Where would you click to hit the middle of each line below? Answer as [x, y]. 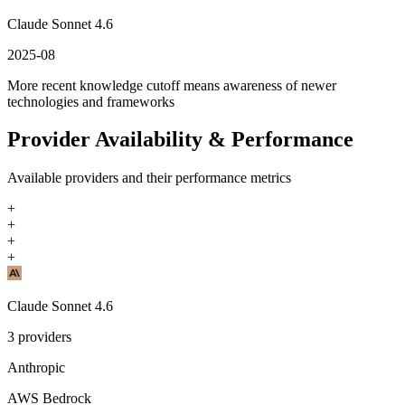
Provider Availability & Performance [180, 140]
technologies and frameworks [91, 101]
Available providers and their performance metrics [149, 178]
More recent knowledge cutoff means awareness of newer [172, 85]
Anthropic [36, 368]
